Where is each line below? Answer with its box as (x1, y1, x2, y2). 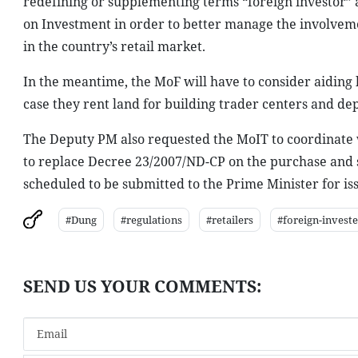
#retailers (205, 213, 253, 227)
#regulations (120, 213, 182, 227)
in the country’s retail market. (22, 38, 205, 55)
